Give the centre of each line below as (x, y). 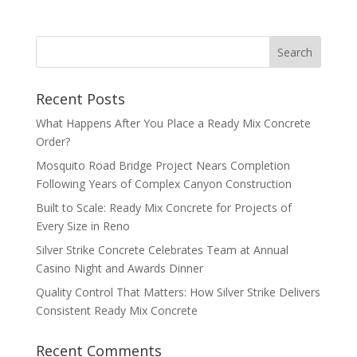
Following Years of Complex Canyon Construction (163, 183)
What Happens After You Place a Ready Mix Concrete (173, 123)
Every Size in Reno (82, 226)
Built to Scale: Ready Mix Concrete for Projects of (163, 207)
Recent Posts (80, 98)
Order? (53, 141)
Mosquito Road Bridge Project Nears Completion (163, 165)
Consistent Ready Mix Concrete (116, 310)
